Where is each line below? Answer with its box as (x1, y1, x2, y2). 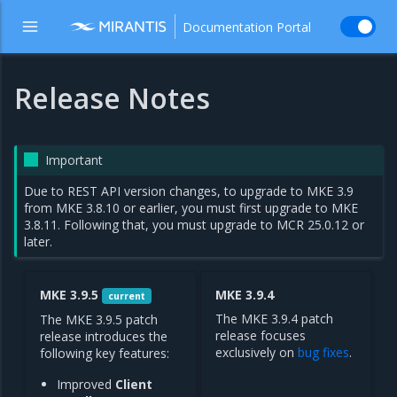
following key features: (40, 344, 169, 362)
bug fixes (298, 344, 349, 361)
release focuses (215, 327, 306, 344)
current (107, 290, 145, 302)
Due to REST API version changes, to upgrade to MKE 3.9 (24, 183, 354, 199)
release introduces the (40, 327, 167, 345)
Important (45, 152, 104, 168)
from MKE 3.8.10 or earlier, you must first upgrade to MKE (24, 199, 359, 216)
